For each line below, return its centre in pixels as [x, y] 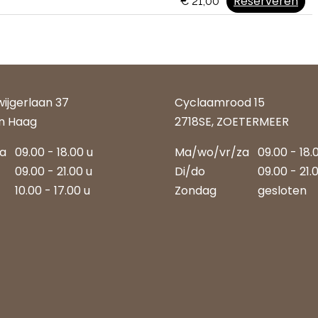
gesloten [282, 191]
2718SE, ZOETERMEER [232, 122]
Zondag [196, 191]
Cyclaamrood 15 [220, 103]
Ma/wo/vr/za [216, 152]
